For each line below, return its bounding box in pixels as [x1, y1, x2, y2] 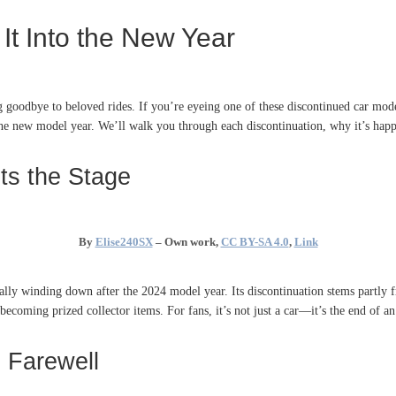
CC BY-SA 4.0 [220, 234, 289, 248]
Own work [164, 234, 216, 248]
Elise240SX [95, 234, 153, 248]
